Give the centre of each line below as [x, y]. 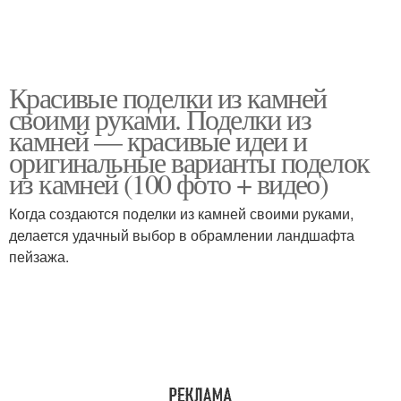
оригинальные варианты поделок [189, 162]
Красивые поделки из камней [168, 97]
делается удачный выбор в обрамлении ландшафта [182, 235]
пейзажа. [39, 256]
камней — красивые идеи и [158, 140]
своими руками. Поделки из [160, 119]
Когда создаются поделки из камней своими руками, [181, 213]
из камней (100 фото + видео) [169, 183]
